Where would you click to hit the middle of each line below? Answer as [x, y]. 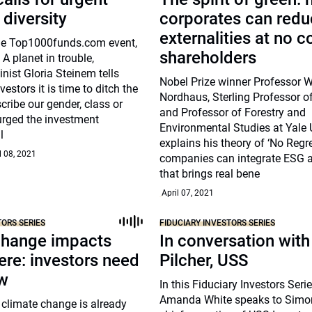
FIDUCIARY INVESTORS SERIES [218, 223]
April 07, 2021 [188, 193]
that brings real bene [210, 174]
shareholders [208, 58]
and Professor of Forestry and [233, 112]
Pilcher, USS [204, 260]
